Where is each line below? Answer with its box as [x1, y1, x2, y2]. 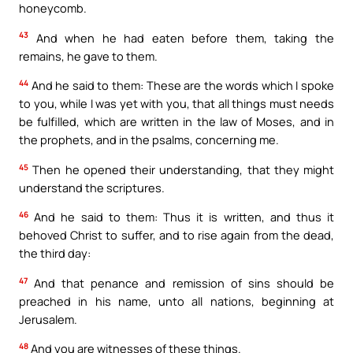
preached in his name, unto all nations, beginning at [19, 292, 334, 309]
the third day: [19, 245, 91, 262]
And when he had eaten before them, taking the [28, 29, 334, 46]
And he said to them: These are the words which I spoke [28, 77, 334, 94]
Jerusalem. [19, 310, 77, 327]
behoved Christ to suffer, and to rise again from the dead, [19, 227, 334, 243]
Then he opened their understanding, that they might [28, 161, 334, 177]
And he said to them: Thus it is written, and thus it [28, 209, 334, 225]
